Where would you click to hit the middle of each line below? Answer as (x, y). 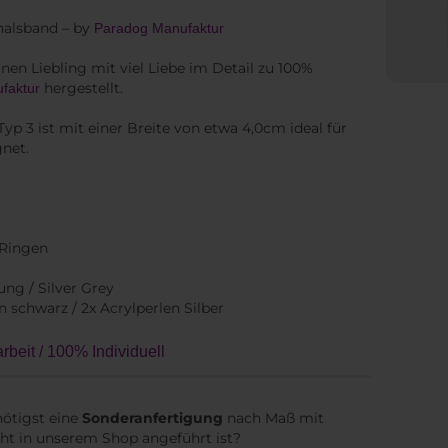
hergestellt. (81, 88)
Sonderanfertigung (152, 418)
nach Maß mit (273, 418)
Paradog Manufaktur (159, 28)
